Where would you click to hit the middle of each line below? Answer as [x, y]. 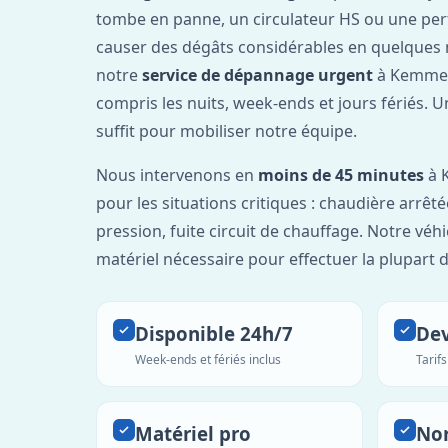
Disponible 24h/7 [214, 333]
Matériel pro [193, 433]
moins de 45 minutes [341, 174]
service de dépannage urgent [257, 74]
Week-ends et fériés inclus [208, 359]
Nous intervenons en [177, 174]
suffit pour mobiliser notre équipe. [226, 130]
